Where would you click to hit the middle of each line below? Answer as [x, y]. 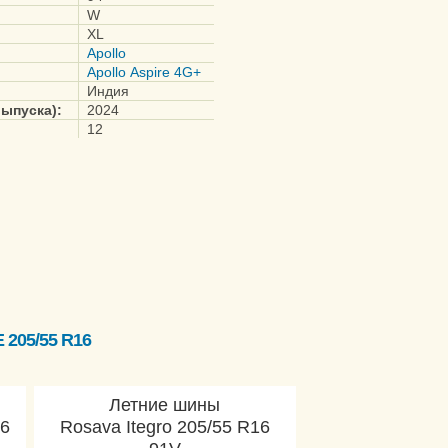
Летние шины [165, 405]
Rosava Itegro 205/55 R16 [164, 427]
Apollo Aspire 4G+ [144, 72]
